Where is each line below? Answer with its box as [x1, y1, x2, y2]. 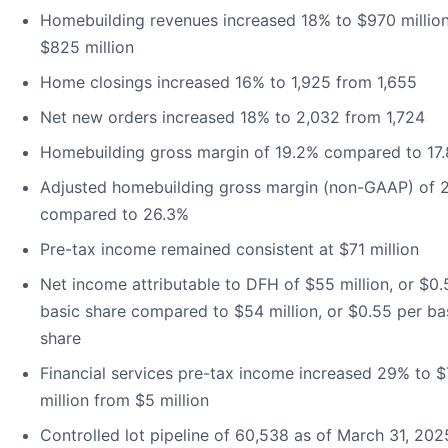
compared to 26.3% [40, 204, 189, 225]
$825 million [40, 37, 134, 58]
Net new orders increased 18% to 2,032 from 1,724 [40, 107, 425, 128]
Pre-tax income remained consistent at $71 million [40, 239, 419, 260]
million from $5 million [40, 390, 209, 411]
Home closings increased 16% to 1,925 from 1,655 [40, 72, 417, 93]
